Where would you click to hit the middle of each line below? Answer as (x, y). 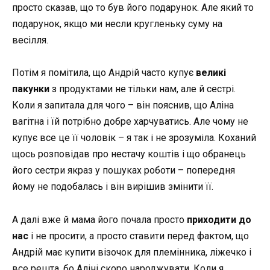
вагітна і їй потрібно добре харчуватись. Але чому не (130, 122)
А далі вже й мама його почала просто (99, 219)
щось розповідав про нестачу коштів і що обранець (129, 154)
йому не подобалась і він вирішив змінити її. (113, 187)
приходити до (219, 219)
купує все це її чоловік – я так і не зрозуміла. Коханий (134, 138)
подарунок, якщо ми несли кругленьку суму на (117, 24)
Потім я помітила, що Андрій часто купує (104, 73)
